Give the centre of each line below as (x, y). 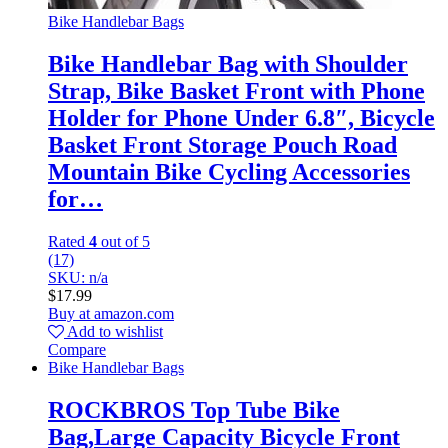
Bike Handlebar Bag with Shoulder (228, 64)
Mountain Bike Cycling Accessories (229, 172)
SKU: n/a (78, 278)
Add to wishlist (115, 332)
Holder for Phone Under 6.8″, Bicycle (241, 118)
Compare (77, 350)
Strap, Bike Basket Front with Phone (236, 91)
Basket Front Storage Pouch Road (222, 145)
